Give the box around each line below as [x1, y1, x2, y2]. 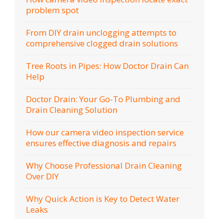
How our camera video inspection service [26, 127, 184, 138]
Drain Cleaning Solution [26, 104, 117, 116]
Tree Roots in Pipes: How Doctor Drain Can [26, 60, 189, 72]
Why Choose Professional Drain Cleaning [26, 160, 182, 172]
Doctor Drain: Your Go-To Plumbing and [26, 93, 180, 105]
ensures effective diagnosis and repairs [26, 137, 176, 149]
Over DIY [26, 171, 59, 182]
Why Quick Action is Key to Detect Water [26, 193, 179, 205]
